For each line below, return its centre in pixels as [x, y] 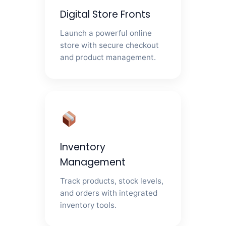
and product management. [108, 58]
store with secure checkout [110, 45]
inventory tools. [89, 205]
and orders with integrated [109, 193]
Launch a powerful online [106, 33]
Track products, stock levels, [112, 181]
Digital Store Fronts [105, 15]
